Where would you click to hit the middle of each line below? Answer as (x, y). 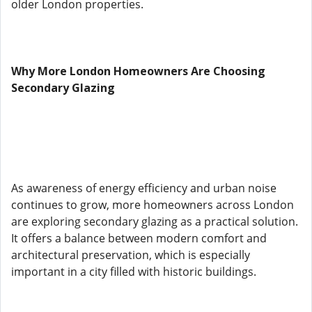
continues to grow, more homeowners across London (153, 205)
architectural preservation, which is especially (131, 255)
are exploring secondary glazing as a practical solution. (155, 221)
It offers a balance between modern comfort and (139, 238)
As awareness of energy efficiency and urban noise (144, 188)
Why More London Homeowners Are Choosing (138, 71)
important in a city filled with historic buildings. (134, 272)
